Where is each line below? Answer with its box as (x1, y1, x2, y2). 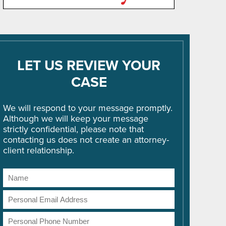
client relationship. (3, 143, 75, 157)
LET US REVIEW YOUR (17, 54, 160, 76)
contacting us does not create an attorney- (3, 133, 169, 146)
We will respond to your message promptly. (3, 101, 173, 115)
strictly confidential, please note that (3, 122, 144, 136)
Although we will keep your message (3, 111, 149, 125)
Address (3, 199, 36, 212)
